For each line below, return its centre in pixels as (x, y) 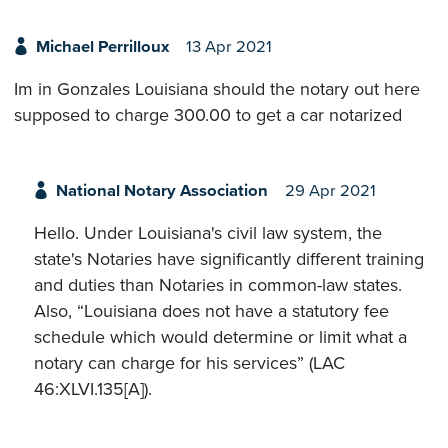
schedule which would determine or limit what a (220, 336)
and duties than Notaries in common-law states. (218, 284)
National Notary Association (161, 190)
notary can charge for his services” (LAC (189, 362)
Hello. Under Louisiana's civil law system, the (208, 232)
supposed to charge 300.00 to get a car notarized (208, 115)
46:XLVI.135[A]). (93, 388)
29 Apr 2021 (330, 190)
